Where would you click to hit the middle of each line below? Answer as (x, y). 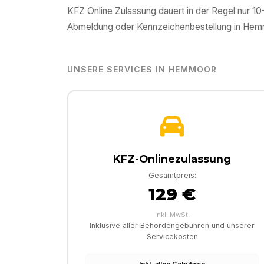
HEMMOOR (192, 70)
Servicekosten (172, 237)
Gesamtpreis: (172, 176)
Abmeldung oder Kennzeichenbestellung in (155, 27)
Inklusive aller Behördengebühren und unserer (172, 226)
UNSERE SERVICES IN (118, 70)
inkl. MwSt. (172, 215)
